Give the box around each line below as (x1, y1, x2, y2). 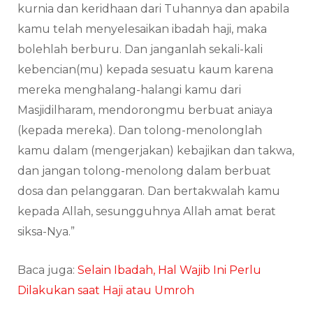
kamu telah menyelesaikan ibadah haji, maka (17, 22, 267, 36)
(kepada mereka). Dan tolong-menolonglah (17, 123, 262, 137)
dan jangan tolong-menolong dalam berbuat (17, 163, 271, 177)
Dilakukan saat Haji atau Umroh (17, 283, 194, 297)
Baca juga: (17, 263, 78, 277)
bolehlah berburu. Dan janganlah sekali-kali (17, 42, 263, 56)
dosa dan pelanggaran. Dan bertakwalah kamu (17, 184, 280, 198)
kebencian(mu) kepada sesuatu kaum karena (17, 62, 273, 76)
